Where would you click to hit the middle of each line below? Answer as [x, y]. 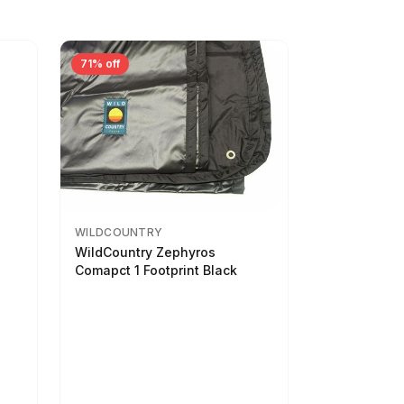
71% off [100, 64]
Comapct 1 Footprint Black [156, 270]
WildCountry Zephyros [145, 252]
